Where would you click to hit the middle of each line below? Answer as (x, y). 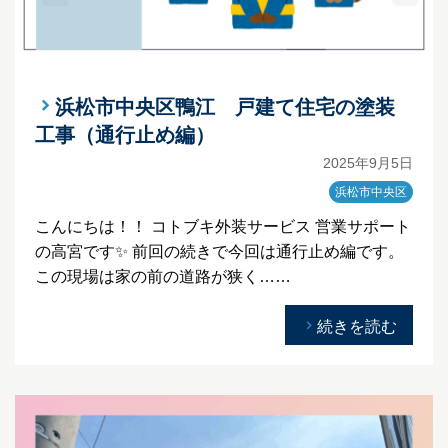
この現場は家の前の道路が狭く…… (163, 277)
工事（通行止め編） (125, 135)
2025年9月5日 (368, 163)
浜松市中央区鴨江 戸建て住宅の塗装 (225, 107)
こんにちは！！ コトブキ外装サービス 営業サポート (223, 227)
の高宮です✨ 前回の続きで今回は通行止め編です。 (219, 252)
